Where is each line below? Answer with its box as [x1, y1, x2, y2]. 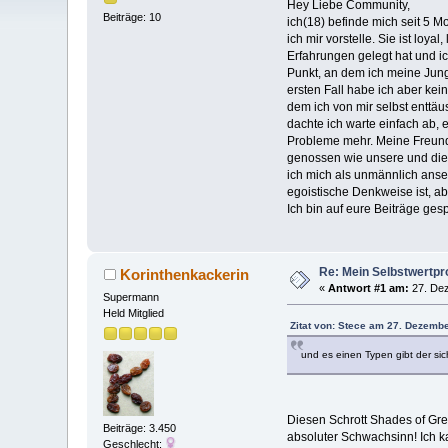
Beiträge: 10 [103, 11, 162, 24]
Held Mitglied [103, 307, 165, 320]
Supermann [103, 291, 160, 304]
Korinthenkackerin [119, 266, 249, 284]
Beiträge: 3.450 [103, 421, 177, 434]
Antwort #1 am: [328, 282, 410, 295]
